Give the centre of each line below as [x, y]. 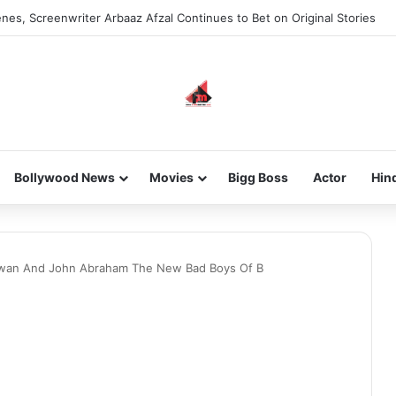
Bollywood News [64, 177]
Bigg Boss [258, 177]
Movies [171, 177]
